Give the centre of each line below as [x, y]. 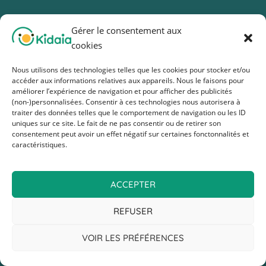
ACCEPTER [133, 184]
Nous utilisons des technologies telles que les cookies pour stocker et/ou [131, 70]
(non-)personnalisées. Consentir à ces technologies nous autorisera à [126, 102]
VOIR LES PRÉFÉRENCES [133, 237]
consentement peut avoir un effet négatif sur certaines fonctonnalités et [130, 134]
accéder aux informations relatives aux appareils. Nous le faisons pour [128, 80]
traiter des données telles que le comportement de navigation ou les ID [129, 113]
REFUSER [133, 211]
